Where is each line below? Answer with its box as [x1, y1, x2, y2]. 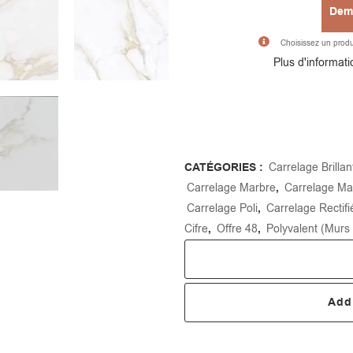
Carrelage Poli [187, 200, 258, 216]
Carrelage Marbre [187, 180, 276, 195]
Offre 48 [217, 221, 258, 236]
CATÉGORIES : [184, 159, 266, 176]
